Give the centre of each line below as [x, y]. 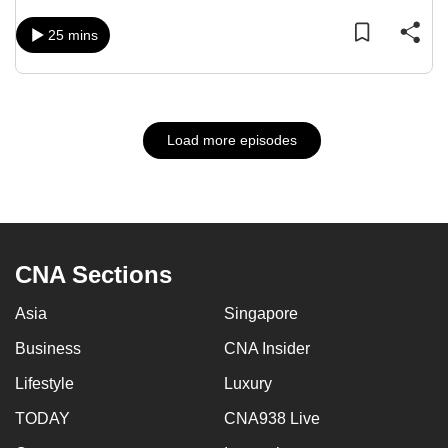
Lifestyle [44, 383]
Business [48, 348]
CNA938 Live [272, 418]
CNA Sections [93, 274]
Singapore [261, 313]
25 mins [73, 35]
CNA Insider [267, 348]
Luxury [248, 383]
